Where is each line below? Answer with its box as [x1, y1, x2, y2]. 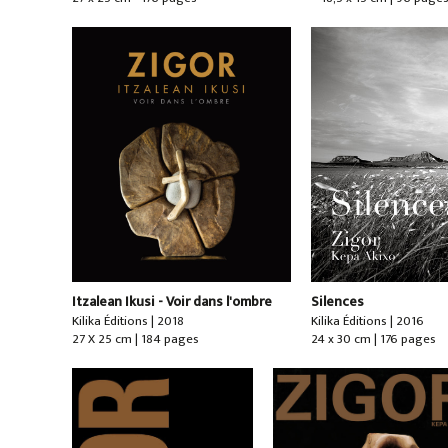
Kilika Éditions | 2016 [311, 310, 425, 333]
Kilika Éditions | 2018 [71, 310, 184, 333]
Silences [311, 290, 365, 314]
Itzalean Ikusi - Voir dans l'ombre [71, 290, 272, 314]
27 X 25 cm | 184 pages [71, 328, 199, 351]
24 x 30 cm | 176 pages [311, 328, 437, 351]
